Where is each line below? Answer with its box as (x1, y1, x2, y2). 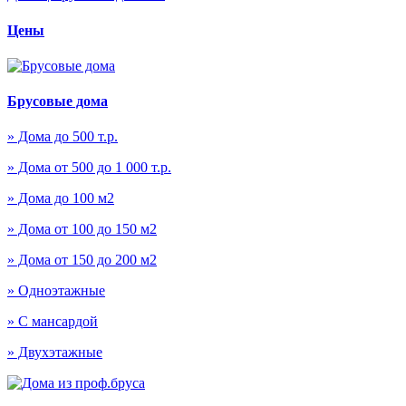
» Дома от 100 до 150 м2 (7, 221, 157, 237)
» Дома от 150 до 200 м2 (7, 252, 157, 268)
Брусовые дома (7, 93, 108, 110)
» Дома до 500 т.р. (7, 129, 118, 145)
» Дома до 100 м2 (7, 190, 114, 207)
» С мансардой (7, 314, 98, 330)
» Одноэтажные (7, 283, 105, 299)
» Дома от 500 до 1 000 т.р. (7, 159, 171, 176)
